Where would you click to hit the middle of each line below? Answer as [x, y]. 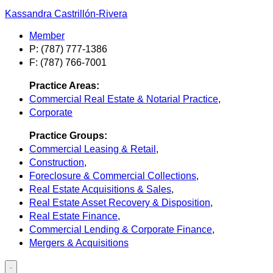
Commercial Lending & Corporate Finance [121, 229]
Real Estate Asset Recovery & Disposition [120, 202]
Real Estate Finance [73, 216]
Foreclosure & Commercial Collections [113, 175]
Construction [57, 162]
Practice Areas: [64, 85]
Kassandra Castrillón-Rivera [66, 13]
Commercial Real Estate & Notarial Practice [124, 99]
